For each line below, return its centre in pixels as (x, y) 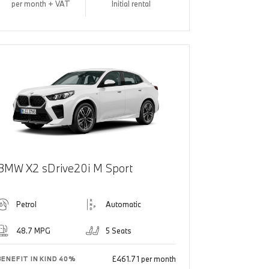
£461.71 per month (144, 259)
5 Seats (119, 231)
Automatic (124, 204)
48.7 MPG (33, 231)
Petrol (26, 204)
